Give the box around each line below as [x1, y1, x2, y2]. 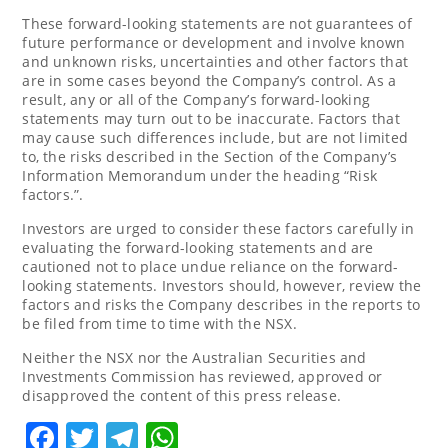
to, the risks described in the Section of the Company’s [22, 146, 397, 166]
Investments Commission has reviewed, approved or [22, 366, 383, 386]
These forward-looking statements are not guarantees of [22, 13, 412, 33]
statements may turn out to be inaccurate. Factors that [22, 108, 400, 128]
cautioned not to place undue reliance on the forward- [22, 256, 399, 276]
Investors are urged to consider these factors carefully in [22, 218, 415, 238]
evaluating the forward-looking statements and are [22, 237, 374, 257]
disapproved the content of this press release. [22, 385, 342, 405]
